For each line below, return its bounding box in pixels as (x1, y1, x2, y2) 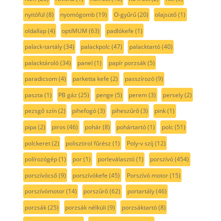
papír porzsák (108, 58, 146, 67)
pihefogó (72, 107, 97, 115)
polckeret (24, 139, 50, 147)
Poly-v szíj (126, 139, 153, 147)
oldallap (24, 26, 46, 35)
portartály (127, 187, 154, 196)
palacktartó (129, 42, 160, 51)
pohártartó (116, 123, 147, 131)
